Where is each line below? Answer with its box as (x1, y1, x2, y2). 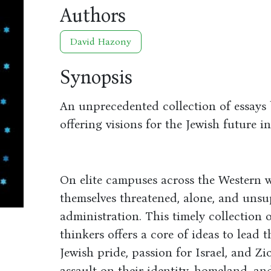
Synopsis (59, 65, 132, 89)
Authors (59, 4, 126, 27)
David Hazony (70, 36, 131, 47)
